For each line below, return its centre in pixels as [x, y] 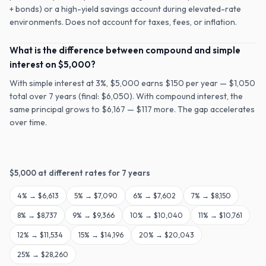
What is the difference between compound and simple [125, 50]
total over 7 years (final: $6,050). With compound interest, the [126, 96]
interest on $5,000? [53, 64]
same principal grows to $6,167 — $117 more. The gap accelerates [132, 109]
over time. [28, 122]
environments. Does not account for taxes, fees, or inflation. [123, 22]
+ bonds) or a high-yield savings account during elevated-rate [125, 9]
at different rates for [79, 173]
